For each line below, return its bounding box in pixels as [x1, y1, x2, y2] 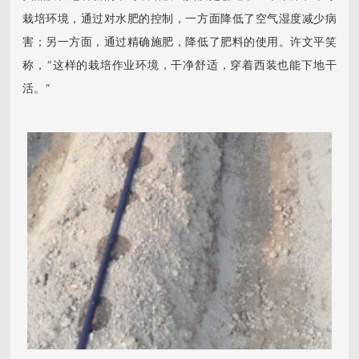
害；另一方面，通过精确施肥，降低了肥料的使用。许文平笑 [22, 36, 337, 48]
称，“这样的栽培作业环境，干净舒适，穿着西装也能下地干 [22, 59, 337, 71]
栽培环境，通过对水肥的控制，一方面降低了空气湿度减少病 [22, 13, 337, 25]
